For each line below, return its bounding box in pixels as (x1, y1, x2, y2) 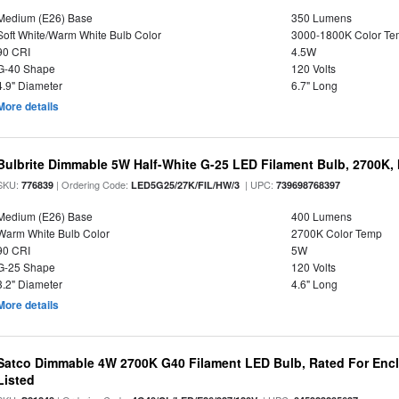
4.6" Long (290, 276, 338, 291)
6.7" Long (290, 77, 338, 93)
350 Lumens (290, 10, 352, 25)
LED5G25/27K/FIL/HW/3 (131, 178, 240, 191)
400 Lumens (290, 208, 352, 224)
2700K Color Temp (290, 225, 382, 240)
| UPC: (240, 177, 277, 191)
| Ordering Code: (53, 177, 132, 191)
